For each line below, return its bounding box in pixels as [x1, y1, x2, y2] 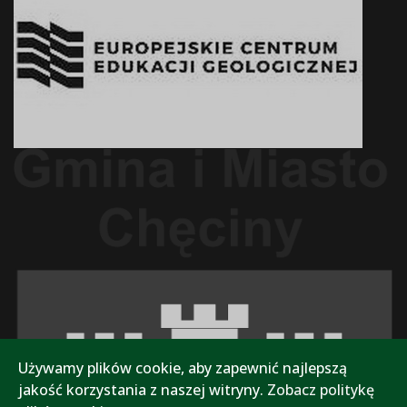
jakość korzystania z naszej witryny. [18, 380, 267, 400]
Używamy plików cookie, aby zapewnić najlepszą [18, 358, 347, 378]
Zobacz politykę [267, 380, 374, 400]
